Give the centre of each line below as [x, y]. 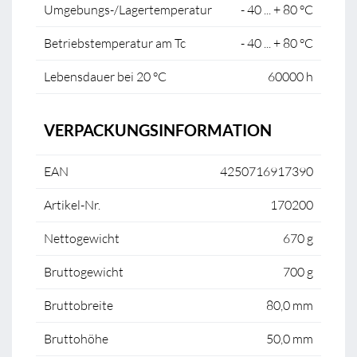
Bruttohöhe [76, 339]
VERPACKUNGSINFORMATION [158, 130]
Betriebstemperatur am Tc [115, 43]
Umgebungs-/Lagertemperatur [128, 10]
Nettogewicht [82, 238]
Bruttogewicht [84, 272]
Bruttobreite [78, 305]
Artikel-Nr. [72, 205]
